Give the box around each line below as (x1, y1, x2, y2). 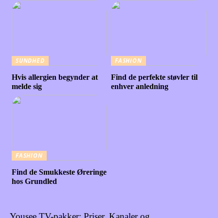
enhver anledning (111, 82, 169, 91)
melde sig (12, 82, 42, 91)
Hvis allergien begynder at (12, 73, 98, 82)
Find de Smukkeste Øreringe (12, 168, 107, 177)
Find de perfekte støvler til (111, 73, 198, 82)
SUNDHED (16, 56, 45, 65)
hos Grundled (12, 177, 57, 186)
